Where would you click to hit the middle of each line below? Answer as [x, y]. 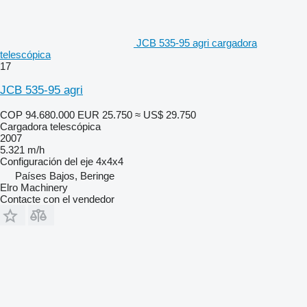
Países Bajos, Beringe [65, 175]
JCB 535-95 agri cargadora [197, 42]
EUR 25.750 [105, 114]
